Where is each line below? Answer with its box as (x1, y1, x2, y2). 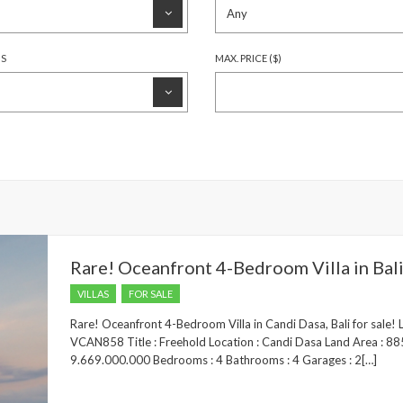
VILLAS (77, 288, 109, 300)
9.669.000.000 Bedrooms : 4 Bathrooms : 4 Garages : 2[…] (70, 353, 377, 367)
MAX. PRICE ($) (215, 52, 282, 64)
